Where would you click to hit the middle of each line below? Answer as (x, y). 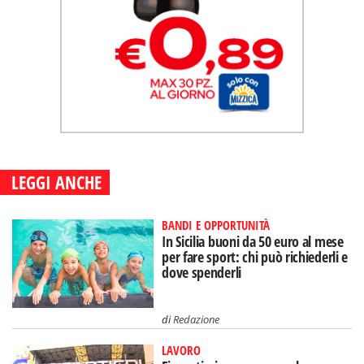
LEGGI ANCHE (56, 182)
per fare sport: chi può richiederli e (255, 257)
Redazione (197, 319)
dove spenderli (201, 272)
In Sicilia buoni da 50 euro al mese (253, 241)
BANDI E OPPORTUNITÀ (216, 225)
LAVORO (182, 350)
